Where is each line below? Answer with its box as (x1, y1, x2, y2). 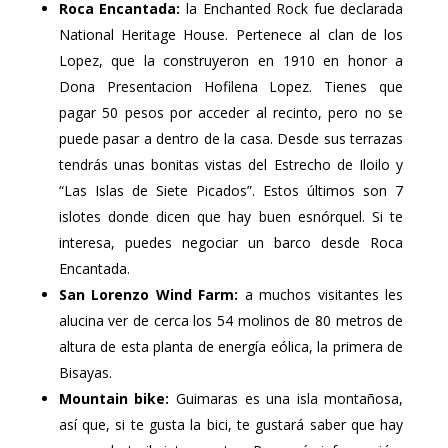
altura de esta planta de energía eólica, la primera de (58, 337, 404, 357)
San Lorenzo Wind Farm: (58, 285, 239, 305)
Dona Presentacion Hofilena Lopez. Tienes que (58, 77, 404, 97)
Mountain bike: (58, 389, 170, 409)
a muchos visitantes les (238, 285, 404, 305)
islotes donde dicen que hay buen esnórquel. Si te (58, 207, 404, 227)
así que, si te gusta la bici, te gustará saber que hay (58, 415, 404, 435)
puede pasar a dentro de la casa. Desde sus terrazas (58, 129, 404, 149)
